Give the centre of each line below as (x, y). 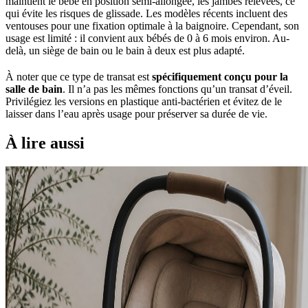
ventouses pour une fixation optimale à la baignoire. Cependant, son (152, 26)
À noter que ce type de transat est (79, 77)
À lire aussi (45, 143)
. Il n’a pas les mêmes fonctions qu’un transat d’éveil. (177, 89)
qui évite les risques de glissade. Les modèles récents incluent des (146, 14)
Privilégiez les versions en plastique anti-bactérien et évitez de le (144, 102)
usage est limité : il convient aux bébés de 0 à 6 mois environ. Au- (147, 38)
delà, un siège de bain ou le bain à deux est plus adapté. (125, 51)
